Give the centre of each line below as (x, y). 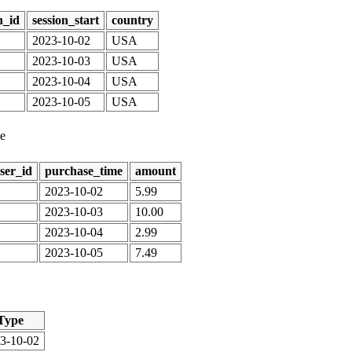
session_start (66, 20)
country (132, 20)
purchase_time (84, 170)
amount (156, 170)
